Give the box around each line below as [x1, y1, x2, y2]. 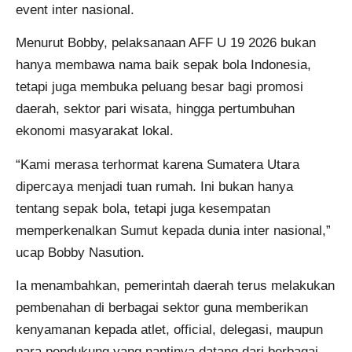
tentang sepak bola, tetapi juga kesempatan [16, 200, 270, 216]
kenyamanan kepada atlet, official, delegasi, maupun [16, 321, 323, 337]
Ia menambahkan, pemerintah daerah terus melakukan [16, 277, 335, 293]
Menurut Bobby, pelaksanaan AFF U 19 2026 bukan [16, 35, 316, 51]
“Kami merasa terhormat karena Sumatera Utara [16, 156, 299, 172]
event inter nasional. [16, 2, 134, 17]
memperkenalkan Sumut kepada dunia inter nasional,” [16, 222, 331, 238]
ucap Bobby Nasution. [16, 244, 145, 260]
